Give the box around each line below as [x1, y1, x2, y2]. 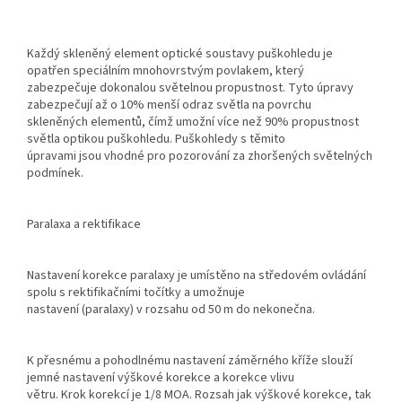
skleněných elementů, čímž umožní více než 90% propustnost [27, 113, 359, 132]
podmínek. [27, 164, 83, 183]
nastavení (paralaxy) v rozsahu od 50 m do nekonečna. [27, 301, 315, 319]
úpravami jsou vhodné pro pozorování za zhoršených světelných [27, 147, 372, 166]
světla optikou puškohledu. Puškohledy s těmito [27, 130, 285, 149]
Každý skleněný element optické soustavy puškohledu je [27, 45, 333, 64]
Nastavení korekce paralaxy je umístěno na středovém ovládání [27, 267, 366, 285]
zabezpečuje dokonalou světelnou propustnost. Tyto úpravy [27, 79, 354, 98]
